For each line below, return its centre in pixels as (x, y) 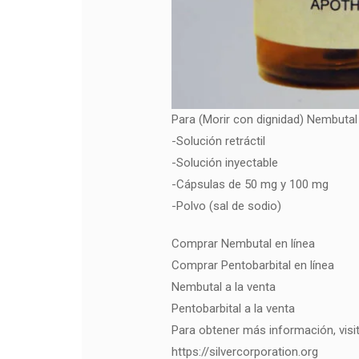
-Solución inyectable (225, 163)
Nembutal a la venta (224, 287)
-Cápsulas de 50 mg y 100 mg (250, 184)
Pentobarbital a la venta (233, 309)
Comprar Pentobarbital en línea (253, 265)
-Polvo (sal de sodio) (226, 206)
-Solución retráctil (218, 141)
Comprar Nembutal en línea (243, 244)
